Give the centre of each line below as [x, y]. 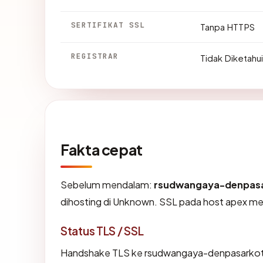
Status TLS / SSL [102, 230]
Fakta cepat [102, 149]
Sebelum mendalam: [107, 184]
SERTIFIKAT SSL [108, 25]
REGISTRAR [95, 56]
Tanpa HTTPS [227, 26]
